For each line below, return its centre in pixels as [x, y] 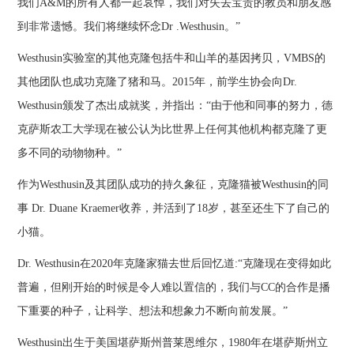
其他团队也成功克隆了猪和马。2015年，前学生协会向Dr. [158, 82]
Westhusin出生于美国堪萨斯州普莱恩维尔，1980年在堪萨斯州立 [173, 343]
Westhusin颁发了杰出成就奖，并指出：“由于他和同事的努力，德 [175, 106]
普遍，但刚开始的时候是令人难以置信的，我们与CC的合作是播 [174, 288]
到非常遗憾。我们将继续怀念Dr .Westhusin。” [129, 27]
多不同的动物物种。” [70, 153]
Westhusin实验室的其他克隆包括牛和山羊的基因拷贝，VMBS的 [172, 58]
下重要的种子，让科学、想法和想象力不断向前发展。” [153, 311]
